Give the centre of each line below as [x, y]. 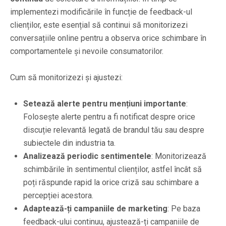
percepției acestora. [58, 195]
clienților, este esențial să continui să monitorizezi [99, 25]
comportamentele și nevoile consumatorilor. [87, 51]
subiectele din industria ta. [69, 143]
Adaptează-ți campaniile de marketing [95, 208]
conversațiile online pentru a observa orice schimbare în [108, 38]
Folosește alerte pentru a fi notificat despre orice [109, 117]
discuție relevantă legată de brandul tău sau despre [114, 130]
